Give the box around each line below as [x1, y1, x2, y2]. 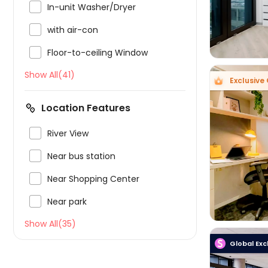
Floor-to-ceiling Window [47, 47, 148, 59]
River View [47, 127, 89, 139]
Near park [47, 196, 87, 208]
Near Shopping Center [47, 173, 139, 185]
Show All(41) [25, 69, 75, 81]
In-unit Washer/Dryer [47, 1, 136, 13]
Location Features [41, 101, 130, 115]
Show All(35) [25, 218, 76, 230]
